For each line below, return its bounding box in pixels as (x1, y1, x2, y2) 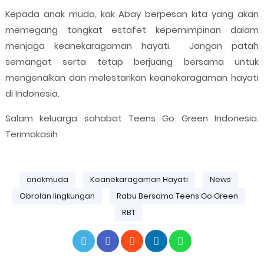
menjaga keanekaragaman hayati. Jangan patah (5, 39, 259, 52)
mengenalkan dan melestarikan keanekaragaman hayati (5, 71, 259, 84)
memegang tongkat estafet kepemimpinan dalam (5, 24, 259, 37)
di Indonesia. (5, 87, 62, 100)
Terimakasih (5, 128, 58, 141)
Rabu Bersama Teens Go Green (117, 190, 239, 202)
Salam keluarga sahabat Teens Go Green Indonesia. (5, 112, 259, 125)
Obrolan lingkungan (19, 190, 95, 202)
